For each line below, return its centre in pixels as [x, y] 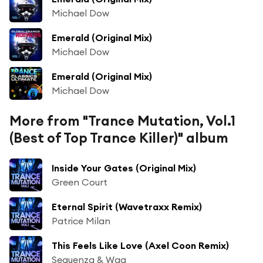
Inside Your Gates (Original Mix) [124, 168]
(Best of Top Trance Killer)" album [119, 137]
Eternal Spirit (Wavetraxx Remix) [127, 206]
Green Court [80, 182]
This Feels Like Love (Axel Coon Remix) [140, 245]
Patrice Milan [81, 220]
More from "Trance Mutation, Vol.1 [122, 120]
